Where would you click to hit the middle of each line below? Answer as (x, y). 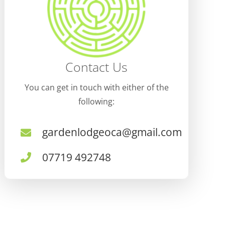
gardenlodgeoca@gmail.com (112, 132)
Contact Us (96, 67)
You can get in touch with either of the (96, 88)
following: (96, 102)
